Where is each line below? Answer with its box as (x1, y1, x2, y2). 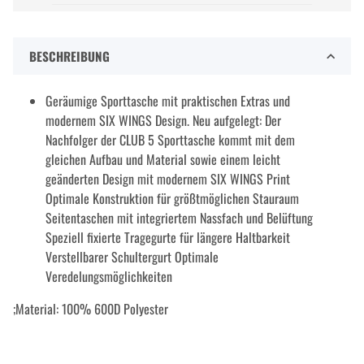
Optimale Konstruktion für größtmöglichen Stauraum (45, 188, 299, 209)
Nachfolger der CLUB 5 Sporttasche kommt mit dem (45, 130, 295, 150)
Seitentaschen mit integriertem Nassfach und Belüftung (45, 208, 313, 228)
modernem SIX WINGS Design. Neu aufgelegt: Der (45, 110, 281, 131)
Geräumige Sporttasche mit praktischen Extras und (45, 91, 290, 111)
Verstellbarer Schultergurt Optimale (45, 247, 219, 267)
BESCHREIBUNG (29, 47, 110, 66)
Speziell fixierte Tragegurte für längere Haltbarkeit (45, 227, 290, 248)
